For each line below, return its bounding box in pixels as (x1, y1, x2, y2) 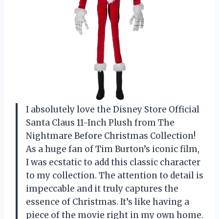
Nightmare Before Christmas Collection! (26, 130, 196, 141)
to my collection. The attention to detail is (26, 170, 203, 181)
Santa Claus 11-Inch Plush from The (26, 117, 175, 128)
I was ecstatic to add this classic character (26, 156, 200, 168)
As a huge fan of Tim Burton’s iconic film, (26, 143, 199, 154)
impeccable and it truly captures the (26, 183, 178, 194)
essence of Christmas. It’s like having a (26, 196, 189, 207)
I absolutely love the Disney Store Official (26, 104, 199, 115)
